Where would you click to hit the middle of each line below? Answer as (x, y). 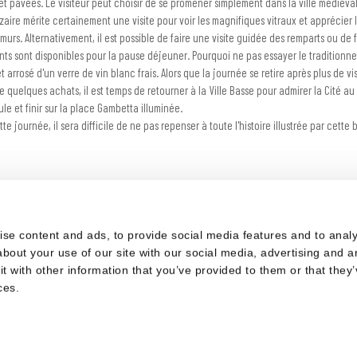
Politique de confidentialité (206, 272)
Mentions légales (105, 272)
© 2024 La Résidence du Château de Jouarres (178, 243)
